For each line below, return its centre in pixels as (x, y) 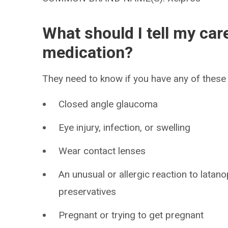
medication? (88, 52)
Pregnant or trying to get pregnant (131, 215)
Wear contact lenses (102, 151)
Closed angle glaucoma (108, 104)
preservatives (88, 192)
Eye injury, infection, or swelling (125, 127)
